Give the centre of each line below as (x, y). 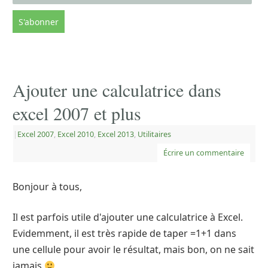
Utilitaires (154, 135)
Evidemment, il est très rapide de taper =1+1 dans (124, 234)
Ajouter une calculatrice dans (117, 90)
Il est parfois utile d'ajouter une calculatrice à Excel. (128, 217)
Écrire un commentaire (204, 153)
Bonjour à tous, (47, 187)
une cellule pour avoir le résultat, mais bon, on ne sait (133, 250)
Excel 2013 (116, 135)
